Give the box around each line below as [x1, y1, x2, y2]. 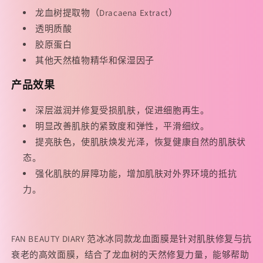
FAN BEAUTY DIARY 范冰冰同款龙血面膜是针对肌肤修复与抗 [11, 233, 252, 245]
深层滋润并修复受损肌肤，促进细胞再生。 [35, 104, 210, 116]
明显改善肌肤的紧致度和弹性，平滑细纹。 [35, 120, 210, 132]
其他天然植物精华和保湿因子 [35, 55, 154, 66]
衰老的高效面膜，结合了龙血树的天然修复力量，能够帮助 [11, 249, 249, 261]
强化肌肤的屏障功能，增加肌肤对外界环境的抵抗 [35, 168, 237, 180]
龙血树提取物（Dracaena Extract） [35, 7, 178, 19]
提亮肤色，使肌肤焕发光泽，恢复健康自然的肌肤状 [35, 136, 246, 148]
